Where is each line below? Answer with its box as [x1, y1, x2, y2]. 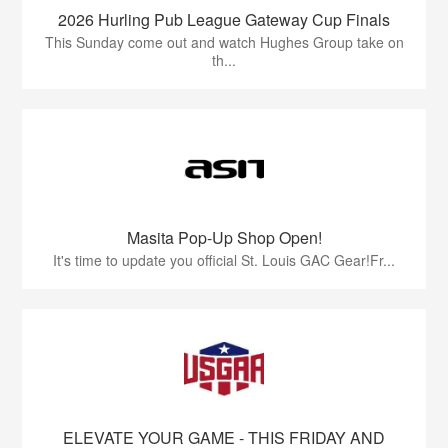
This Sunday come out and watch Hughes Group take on [44, 32, 404, 53]
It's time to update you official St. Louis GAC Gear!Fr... [53, 250, 395, 271]
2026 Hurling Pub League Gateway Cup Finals [58, 8, 390, 32]
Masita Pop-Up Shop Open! [126, 226, 322, 250]
